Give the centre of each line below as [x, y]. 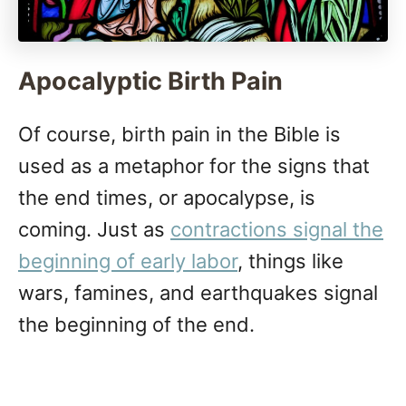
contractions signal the [277, 229]
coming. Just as [94, 229]
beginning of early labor [128, 261]
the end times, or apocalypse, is [167, 197]
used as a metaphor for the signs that [194, 165]
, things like [290, 261]
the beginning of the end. [136, 324]
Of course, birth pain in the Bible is [179, 134]
